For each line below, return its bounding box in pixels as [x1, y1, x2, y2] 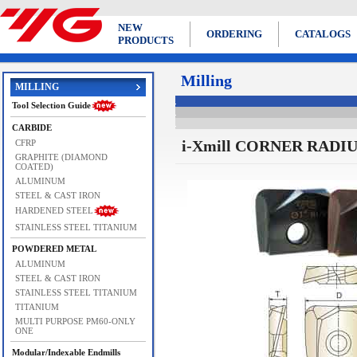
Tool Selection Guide [11, 100, 91, 110]
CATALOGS [295, 28, 351, 40]
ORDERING [206, 28, 262, 40]
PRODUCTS [118, 34, 174, 46]
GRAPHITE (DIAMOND [14, 152, 108, 162]
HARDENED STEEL [14, 205, 93, 215]
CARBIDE [11, 123, 52, 132]
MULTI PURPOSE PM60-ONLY [14, 316, 135, 326]
